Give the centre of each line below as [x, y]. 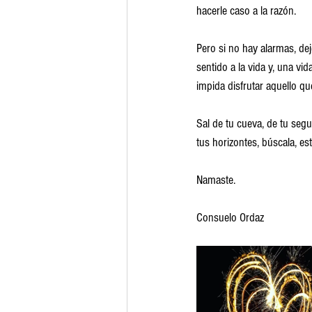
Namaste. [216, 180]
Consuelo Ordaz [230, 218]
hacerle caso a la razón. [246, 11]
